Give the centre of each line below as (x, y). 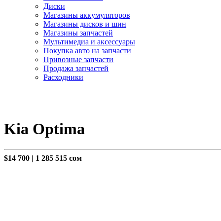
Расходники (63, 77)
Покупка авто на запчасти (87, 51)
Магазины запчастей (78, 33)
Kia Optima (44, 129)
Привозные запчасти (78, 59)
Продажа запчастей (76, 68)
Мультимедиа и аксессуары (89, 42)
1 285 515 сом (59, 158)
